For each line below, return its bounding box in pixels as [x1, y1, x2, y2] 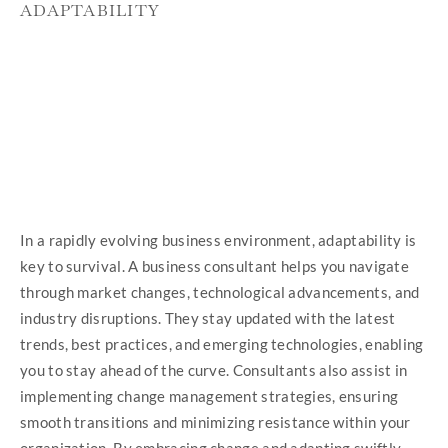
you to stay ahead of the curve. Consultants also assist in [20, 360, 408, 379]
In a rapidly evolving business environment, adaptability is [20, 230, 417, 249]
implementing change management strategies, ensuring [20, 386, 399, 405]
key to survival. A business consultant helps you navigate [20, 256, 410, 275]
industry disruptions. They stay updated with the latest [20, 308, 396, 327]
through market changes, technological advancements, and [20, 282, 420, 301]
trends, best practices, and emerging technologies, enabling [20, 334, 424, 353]
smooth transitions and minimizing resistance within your [20, 412, 411, 431]
